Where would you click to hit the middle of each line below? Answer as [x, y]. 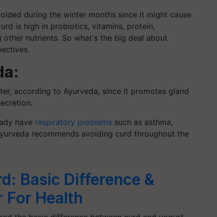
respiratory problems [73, 122]
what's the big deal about [120, 38]
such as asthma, [142, 122]
